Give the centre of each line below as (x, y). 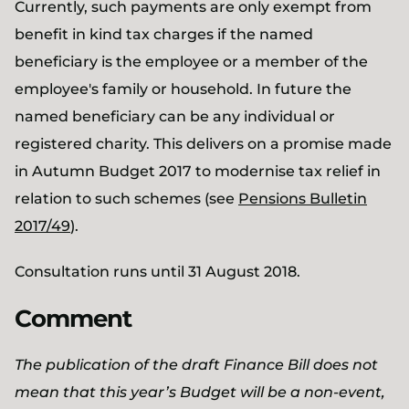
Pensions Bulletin (303, 199)
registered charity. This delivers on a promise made (203, 144)
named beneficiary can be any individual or (175, 116)
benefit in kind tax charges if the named (164, 34)
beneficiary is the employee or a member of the (191, 62)
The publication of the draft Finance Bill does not (196, 365)
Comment (73, 319)
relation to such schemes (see (126, 199)
